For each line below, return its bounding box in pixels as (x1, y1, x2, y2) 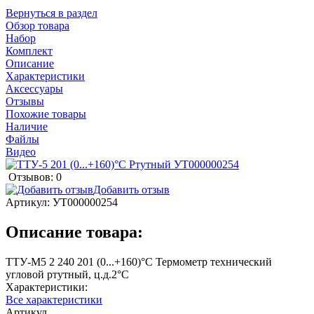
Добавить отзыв (93, 183, 170, 196)
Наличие (6, 120, 48, 132)
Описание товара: (6, 222, 143, 241)
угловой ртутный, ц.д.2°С (6, 268, 129, 280)
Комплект (6, 44, 53, 57)
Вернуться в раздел (6, 6, 97, 19)
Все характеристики (6, 293, 102, 306)
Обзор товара (6, 19, 69, 32)
